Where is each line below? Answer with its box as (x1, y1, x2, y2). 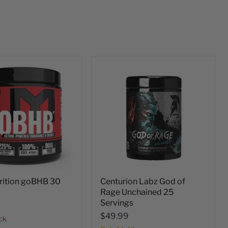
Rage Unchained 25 (100, 187, 174, 197)
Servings (100, 197, 134, 208)
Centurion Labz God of (100, 176, 186, 186)
